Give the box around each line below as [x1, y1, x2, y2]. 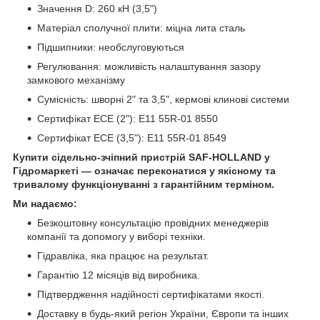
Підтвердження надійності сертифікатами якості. [37, 289, 264, 301]
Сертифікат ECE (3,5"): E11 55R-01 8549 [37, 132, 226, 144]
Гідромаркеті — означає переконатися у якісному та [13, 165, 276, 177]
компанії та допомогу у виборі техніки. [27, 231, 206, 243]
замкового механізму [27, 74, 125, 86]
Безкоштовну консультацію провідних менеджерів [37, 217, 269, 229]
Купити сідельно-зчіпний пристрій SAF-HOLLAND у [13, 151, 270, 164]
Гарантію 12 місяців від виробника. [37, 269, 200, 281]
